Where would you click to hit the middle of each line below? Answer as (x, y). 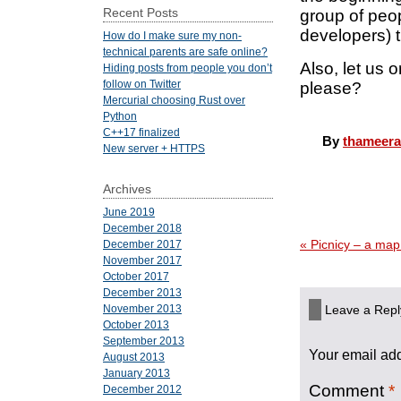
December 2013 (142, 293)
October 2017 (136, 277)
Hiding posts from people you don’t (188, 68)
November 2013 (142, 309)
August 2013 (134, 357)
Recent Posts (141, 13)
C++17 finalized (141, 132)
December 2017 (142, 244)
